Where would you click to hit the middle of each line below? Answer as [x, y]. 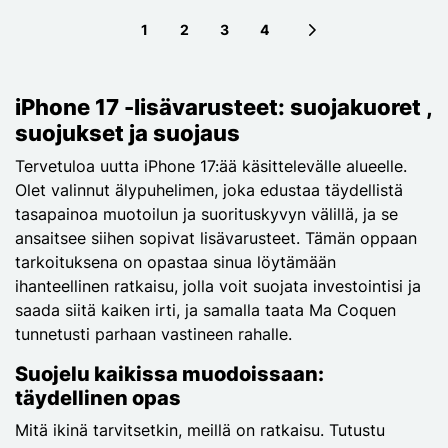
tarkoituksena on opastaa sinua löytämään [175, 261]
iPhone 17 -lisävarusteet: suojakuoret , [223, 106]
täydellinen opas [98, 397]
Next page [341, 43]
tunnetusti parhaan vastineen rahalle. [153, 333]
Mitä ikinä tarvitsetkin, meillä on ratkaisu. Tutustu [200, 429]
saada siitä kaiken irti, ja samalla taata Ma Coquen [205, 309]
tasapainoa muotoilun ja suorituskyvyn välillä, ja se [206, 213]
